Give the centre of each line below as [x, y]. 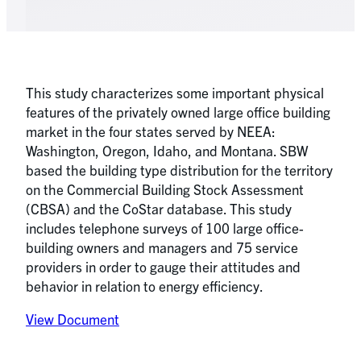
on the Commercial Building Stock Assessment [165, 189]
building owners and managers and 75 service [162, 247]
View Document [73, 319]
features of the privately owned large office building [178, 112]
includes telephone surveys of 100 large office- [165, 228]
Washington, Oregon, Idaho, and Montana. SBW [167, 150]
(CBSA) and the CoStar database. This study [159, 208]
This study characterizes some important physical [175, 92]
